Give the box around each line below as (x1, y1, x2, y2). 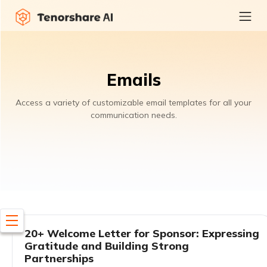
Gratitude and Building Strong (24, 239, 189, 253)
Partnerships (24, 252, 94, 265)
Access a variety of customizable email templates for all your (15, 97, 252, 108)
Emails (106, 69, 161, 90)
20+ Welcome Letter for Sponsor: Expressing (24, 226, 259, 240)
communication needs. (90, 109, 177, 120)
